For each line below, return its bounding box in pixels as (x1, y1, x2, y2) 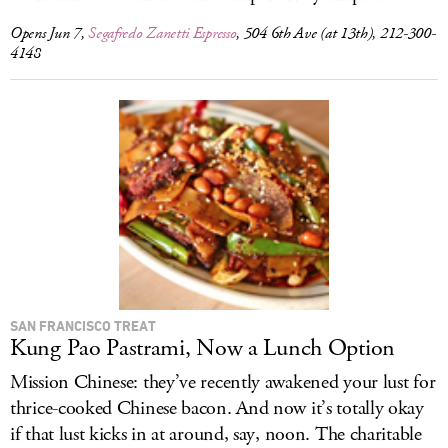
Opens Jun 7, (10, 23, 89, 44)
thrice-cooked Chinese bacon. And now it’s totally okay (10, 395, 424, 422)
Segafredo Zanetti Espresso (88, 23, 237, 44)
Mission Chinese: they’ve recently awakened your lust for (10, 369, 436, 396)
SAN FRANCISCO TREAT (10, 317, 156, 334)
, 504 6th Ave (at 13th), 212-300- (236, 23, 436, 44)
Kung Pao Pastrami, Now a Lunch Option (10, 332, 395, 364)
